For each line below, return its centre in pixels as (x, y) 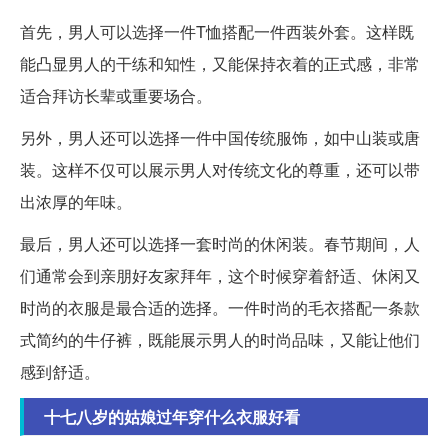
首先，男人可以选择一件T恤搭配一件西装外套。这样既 (217, 32)
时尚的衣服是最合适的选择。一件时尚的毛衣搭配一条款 (220, 308)
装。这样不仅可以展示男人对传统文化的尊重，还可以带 (220, 170)
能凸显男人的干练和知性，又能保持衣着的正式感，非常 (220, 64)
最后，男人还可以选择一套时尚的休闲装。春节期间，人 (220, 244)
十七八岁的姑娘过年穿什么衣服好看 (172, 417)
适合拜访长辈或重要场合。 (116, 96)
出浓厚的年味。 (76, 202)
